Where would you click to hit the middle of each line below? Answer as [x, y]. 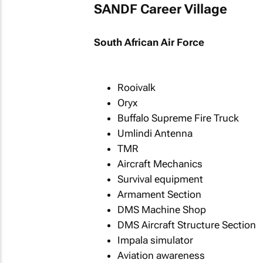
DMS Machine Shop [161, 210]
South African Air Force [149, 42]
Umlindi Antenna [155, 133]
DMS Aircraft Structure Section [186, 225]
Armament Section [159, 194]
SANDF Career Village [160, 9]
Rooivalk [136, 87]
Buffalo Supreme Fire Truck [178, 118]
